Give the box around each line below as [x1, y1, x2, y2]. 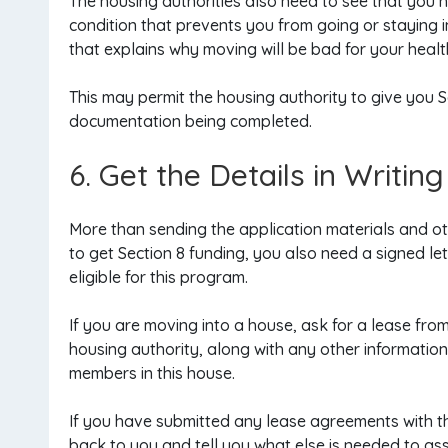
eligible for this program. [69, 267, 248, 287]
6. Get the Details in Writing [69, 156, 444, 194]
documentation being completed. [69, 111, 312, 131]
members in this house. [69, 363, 235, 383]
